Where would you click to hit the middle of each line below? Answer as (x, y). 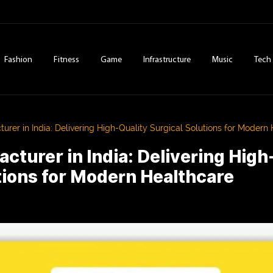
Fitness (66, 60)
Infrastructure (167, 60)
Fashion (18, 60)
